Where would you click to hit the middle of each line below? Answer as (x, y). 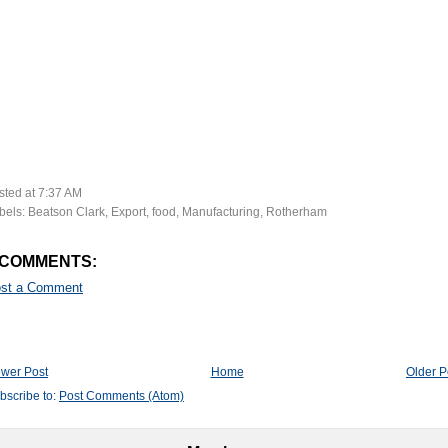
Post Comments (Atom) (121, 396)
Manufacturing (221, 212)
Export (128, 212)
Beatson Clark (66, 212)
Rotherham (296, 212)
